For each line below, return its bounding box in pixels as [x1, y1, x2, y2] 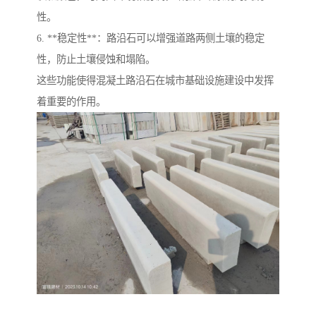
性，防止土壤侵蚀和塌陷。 [37, 54, 155, 66]
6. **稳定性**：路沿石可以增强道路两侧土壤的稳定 [37, 32, 265, 44]
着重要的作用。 [37, 96, 106, 108]
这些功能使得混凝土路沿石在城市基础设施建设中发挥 [37, 75, 274, 87]
